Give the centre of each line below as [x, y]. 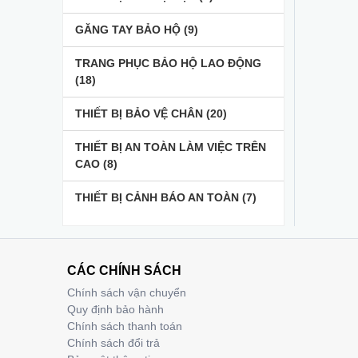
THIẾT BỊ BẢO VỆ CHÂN [141, 113]
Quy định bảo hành [115, 309]
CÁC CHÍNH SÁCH [124, 270]
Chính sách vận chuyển [127, 292]
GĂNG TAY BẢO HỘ [129, 30]
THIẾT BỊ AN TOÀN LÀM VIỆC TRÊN [171, 147]
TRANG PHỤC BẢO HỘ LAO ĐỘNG [168, 63]
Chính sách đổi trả [113, 343]
